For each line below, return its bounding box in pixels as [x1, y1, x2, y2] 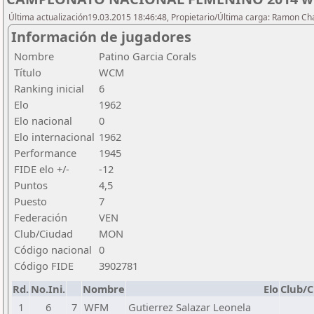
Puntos [14, 178, 48, 192]
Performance [14, 146, 76, 160]
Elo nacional [14, 114, 72, 128]
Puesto [14, 194, 47, 208]
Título [14, 65, 41, 79]
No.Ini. [31, 282, 65, 296]
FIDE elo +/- [14, 162, 69, 176]
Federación [14, 210, 67, 224]
